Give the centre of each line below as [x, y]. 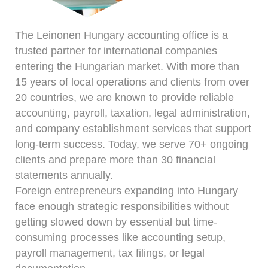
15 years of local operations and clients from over [132, 82]
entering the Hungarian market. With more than [127, 66]
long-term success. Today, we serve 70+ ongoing [132, 144]
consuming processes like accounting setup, [120, 237]
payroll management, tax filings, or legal [110, 253]
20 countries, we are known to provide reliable [124, 97]
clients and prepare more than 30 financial [115, 159]
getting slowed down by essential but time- [116, 222]
